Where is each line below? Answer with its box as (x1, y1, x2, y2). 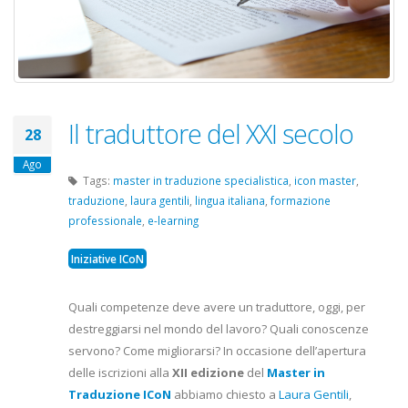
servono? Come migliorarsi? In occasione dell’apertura (68, 342, 366, 360)
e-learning (148, 213, 199, 229)
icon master (294, 173, 356, 189)
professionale (68, 213, 142, 229)
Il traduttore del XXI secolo (68, 116, 353, 152)
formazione (270, 193, 331, 209)
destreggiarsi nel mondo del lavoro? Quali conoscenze (68, 321, 369, 338)
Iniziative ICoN (71, 251, 144, 267)
